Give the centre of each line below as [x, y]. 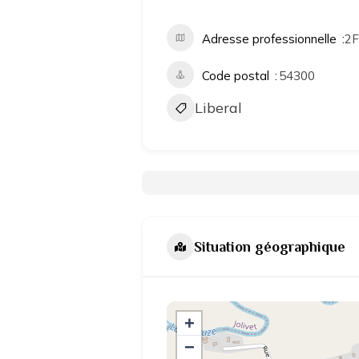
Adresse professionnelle [269, 39]
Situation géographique [270, 246]
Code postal [236, 76]
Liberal [218, 108]
